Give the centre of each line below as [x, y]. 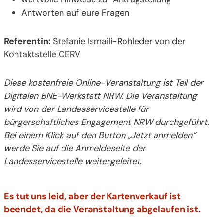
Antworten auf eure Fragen [75, 13]
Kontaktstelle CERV [42, 54]
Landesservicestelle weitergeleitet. [74, 162]
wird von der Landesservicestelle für [76, 109]
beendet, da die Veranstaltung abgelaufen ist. [102, 209]
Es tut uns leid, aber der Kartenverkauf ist [92, 196]
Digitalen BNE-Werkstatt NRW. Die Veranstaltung [100, 96]
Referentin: [28, 41]
